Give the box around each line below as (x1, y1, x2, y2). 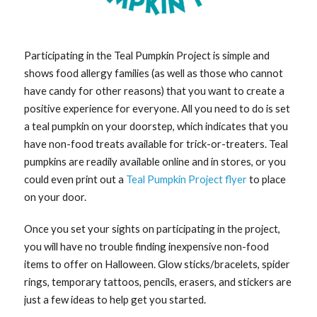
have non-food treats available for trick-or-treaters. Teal (24, 137, 289, 151)
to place (247, 173, 287, 186)
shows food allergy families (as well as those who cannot (24, 67, 284, 80)
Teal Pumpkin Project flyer (126, 173, 248, 186)
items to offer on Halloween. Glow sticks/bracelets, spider (24, 258, 291, 271)
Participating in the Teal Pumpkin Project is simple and (24, 49, 270, 62)
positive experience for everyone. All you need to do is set (24, 102, 291, 115)
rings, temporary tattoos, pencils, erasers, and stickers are (24, 275, 292, 289)
